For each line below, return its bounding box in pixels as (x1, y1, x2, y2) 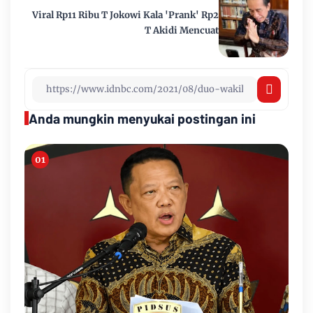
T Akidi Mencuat (145, 24, 219, 36)
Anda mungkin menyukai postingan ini (29, 110, 256, 126)
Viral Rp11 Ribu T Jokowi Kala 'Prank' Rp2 (32, 8, 219, 21)
